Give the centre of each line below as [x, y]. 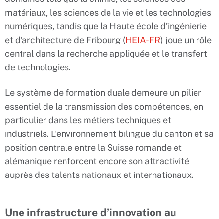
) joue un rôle [186, 40]
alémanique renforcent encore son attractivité [97, 161]
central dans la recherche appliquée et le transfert [106, 54]
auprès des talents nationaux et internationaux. [99, 175]
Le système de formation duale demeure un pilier [103, 93]
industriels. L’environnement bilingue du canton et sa [109, 134]
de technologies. [38, 67]
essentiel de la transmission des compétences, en [104, 107]
